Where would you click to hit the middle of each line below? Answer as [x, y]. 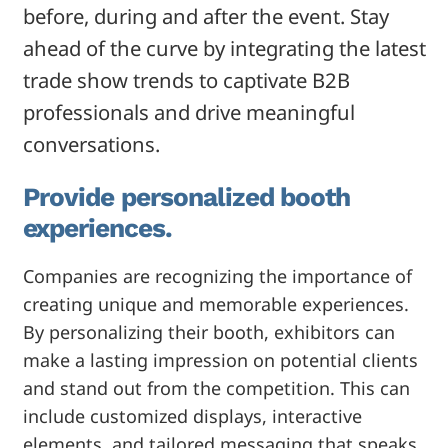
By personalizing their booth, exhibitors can [208, 332]
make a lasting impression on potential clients [220, 360]
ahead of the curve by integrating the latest [224, 48]
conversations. [91, 144]
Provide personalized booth [186, 197]
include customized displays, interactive [192, 416]
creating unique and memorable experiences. [215, 304]
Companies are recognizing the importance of [217, 276]
